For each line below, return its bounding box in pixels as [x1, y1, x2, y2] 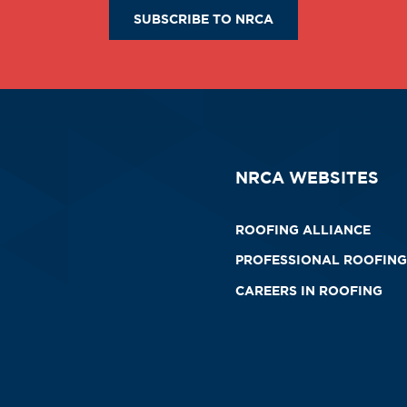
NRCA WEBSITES [235, 168, 379, 188]
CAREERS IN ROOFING [235, 283, 382, 299]
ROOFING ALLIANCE [235, 221, 371, 237]
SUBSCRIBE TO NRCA [134, 10, 273, 26]
